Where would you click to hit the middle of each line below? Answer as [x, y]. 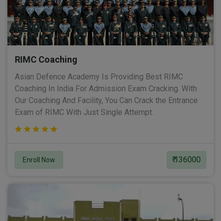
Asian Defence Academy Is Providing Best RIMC [99, 77]
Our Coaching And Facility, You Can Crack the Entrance [106, 101]
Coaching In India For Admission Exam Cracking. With [106, 89]
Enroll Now [39, 160]
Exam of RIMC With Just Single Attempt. [84, 112]
